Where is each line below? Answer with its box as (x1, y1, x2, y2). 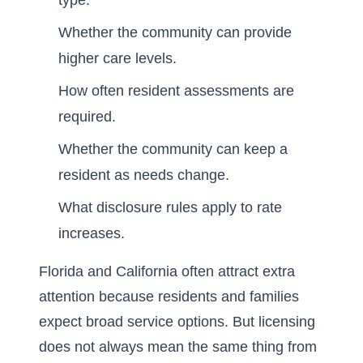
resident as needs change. (58, 167, 229, 183)
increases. (58, 225, 125, 241)
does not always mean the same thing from (39, 339, 317, 355)
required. (58, 109, 116, 125)
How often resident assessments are (58, 83, 294, 99)
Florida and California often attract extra (39, 263, 295, 280)
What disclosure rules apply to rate (58, 199, 282, 216)
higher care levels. (58, 50, 177, 66)
